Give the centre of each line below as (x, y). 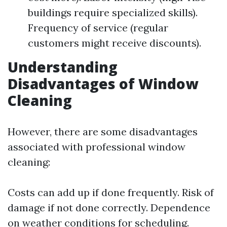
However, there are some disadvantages (103, 131)
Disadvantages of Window (103, 84)
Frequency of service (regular (98, 28)
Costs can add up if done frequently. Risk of (111, 192)
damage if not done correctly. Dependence (109, 207)
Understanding (63, 67)
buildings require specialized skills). (113, 12)
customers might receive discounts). (115, 43)
